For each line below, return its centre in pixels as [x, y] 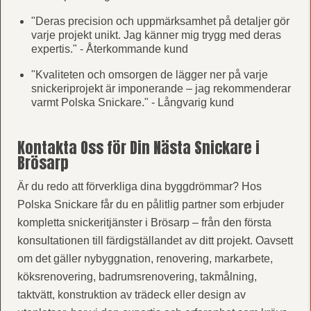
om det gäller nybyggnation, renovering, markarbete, [145, 258]
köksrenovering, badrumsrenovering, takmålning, [137, 276]
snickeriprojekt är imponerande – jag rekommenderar [161, 88]
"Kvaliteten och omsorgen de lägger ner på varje [149, 74]
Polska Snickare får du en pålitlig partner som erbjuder [150, 204]
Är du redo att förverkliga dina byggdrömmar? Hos [139, 186]
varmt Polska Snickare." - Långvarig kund [132, 102]
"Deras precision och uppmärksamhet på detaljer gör [160, 21]
